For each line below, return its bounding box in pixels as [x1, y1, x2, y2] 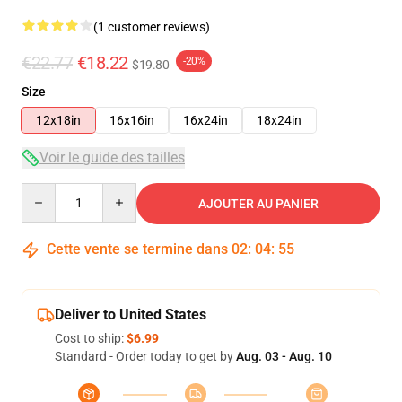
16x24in [183, 113, 228, 127]
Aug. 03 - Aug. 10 [236, 349, 332, 363]
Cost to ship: [55, 331, 127, 345]
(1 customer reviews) [93, 20, 210, 34]
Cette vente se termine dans [43, 240, 232, 258]
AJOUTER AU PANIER [198, 197, 319, 211]
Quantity [21, 184, 70, 198]
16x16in [109, 113, 154, 127]
